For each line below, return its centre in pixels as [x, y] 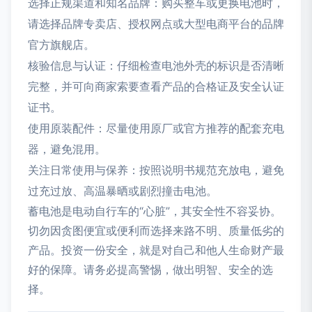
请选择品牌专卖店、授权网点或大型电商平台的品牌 [156, 24]
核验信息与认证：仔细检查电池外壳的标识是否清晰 [156, 66]
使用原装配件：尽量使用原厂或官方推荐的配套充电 [156, 128]
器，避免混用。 [67, 149]
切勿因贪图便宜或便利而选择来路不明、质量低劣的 [156, 231]
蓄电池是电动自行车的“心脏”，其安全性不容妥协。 [155, 211]
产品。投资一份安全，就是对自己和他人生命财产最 [156, 250]
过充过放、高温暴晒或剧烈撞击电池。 [123, 191]
